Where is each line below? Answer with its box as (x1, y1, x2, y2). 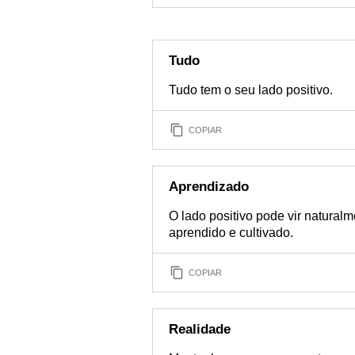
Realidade (169, 322, 231, 337)
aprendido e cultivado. (169, 226, 293, 239)
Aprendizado (169, 179, 249, 194)
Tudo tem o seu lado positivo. (169, 83, 333, 97)
